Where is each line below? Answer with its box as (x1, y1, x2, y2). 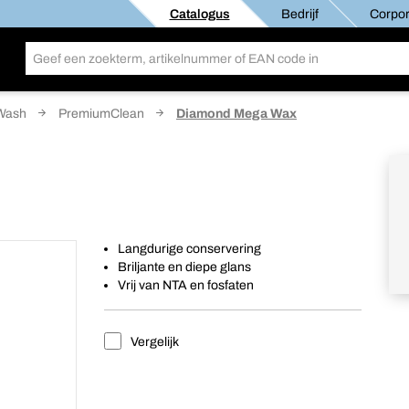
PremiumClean (58, 107, 144, 121)
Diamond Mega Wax (176, 107, 297, 121)
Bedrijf (280, 6, 318, 21)
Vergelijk (128, 335, 180, 349)
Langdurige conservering (118, 242, 262, 256)
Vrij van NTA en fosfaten (118, 278, 255, 292)
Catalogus (169, 6, 229, 21)
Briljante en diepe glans (118, 260, 252, 274)
